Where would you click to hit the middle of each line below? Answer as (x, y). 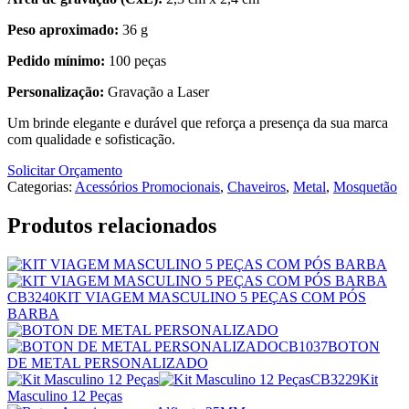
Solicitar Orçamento (65, 170)
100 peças (136, 60)
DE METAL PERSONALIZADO (108, 362)
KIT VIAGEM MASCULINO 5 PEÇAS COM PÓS (211, 297)
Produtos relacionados (112, 225)
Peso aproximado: (63, 29)
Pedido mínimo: (56, 60)
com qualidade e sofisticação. (91, 139)
